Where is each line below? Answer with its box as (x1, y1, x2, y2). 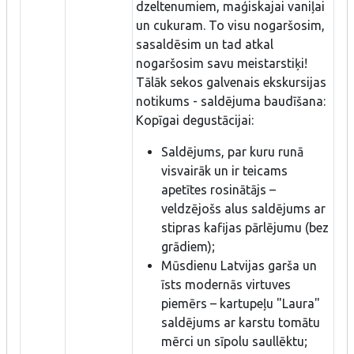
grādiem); (161, 239, 215, 254)
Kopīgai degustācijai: (136, 112, 254, 127)
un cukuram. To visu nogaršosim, (136, 17, 325, 32)
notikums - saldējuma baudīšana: (136, 93, 326, 108)
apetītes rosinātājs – (161, 182, 276, 197)
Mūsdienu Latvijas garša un (161, 258, 317, 273)
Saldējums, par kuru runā (161, 144, 303, 159)
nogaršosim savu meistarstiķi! (136, 55, 307, 70)
